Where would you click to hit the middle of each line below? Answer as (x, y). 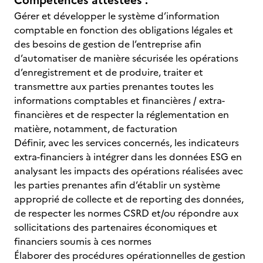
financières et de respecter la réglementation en (122, 114)
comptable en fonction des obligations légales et (124, 30)
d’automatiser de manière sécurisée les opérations (126, 58)
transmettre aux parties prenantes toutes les (114, 86)
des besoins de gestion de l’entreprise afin (108, 44)
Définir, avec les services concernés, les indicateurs (127, 143)
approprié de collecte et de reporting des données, (129, 199)
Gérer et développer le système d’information (117, 16)
